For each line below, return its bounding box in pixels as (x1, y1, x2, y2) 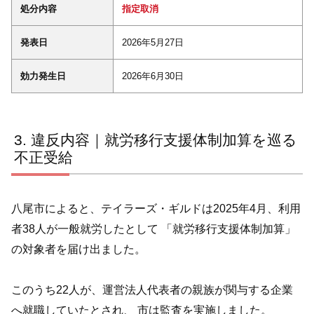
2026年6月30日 (122, 71, 184, 82)
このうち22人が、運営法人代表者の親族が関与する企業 (11, 283, 293, 296)
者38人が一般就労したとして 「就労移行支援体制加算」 (11, 222, 296, 235)
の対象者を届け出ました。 (11, 243, 146, 255)
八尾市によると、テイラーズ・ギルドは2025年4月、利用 (11, 202, 301, 214)
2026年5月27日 (122, 37, 184, 48)
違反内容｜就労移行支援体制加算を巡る (31, 132, 298, 149)
